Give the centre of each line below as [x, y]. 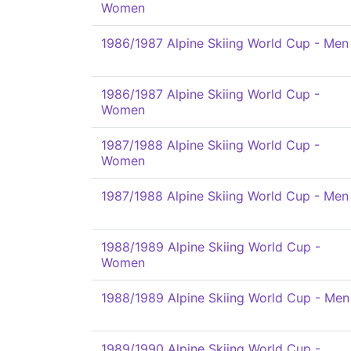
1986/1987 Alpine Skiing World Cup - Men [225, 43]
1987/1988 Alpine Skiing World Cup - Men [225, 196]
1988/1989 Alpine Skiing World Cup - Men [225, 298]
